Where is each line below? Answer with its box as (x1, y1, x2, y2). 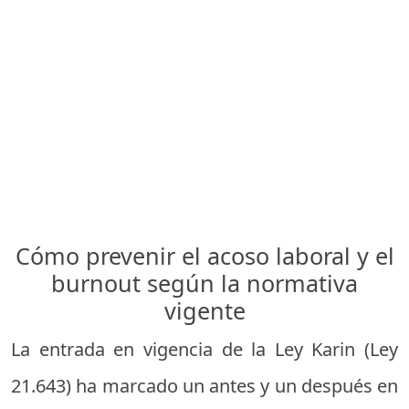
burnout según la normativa (51, 267, 358, 299)
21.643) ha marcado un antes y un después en (11, 372, 398, 398)
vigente (163, 294, 246, 326)
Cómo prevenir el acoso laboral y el (15, 239, 394, 271)
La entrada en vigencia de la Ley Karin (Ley (11, 336, 398, 362)
